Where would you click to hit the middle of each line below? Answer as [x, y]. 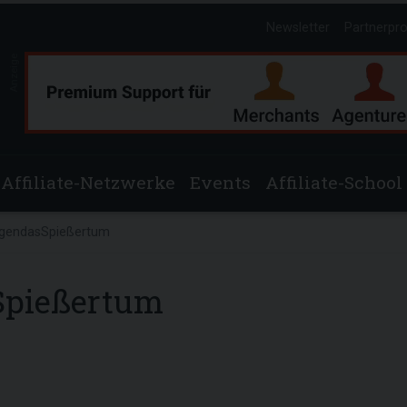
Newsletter [298, 28]
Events [220, 182]
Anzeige [14, 73]
